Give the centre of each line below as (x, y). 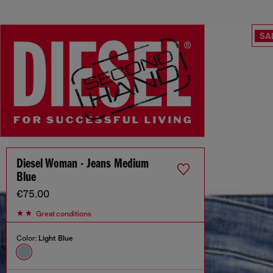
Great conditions (64, 214)
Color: (27, 239)
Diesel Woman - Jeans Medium (83, 165)
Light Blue (56, 239)
